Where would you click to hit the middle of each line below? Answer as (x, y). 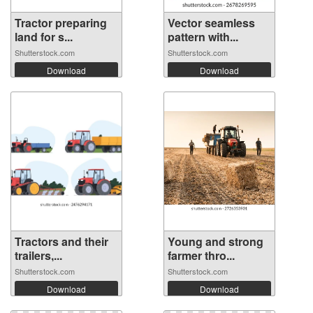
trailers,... (38, 255)
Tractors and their (61, 241)
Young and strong (216, 241)
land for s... (44, 36)
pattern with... (203, 36)
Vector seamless (211, 22)
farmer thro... (201, 255)
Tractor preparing (61, 22)
